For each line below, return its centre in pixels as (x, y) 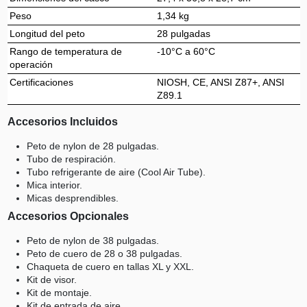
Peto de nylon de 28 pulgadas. (93, 146)
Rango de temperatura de (66, 52)
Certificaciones (41, 83)
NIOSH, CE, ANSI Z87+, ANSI (221, 83)
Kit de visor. (51, 279)
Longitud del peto (47, 34)
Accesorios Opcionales (68, 217)
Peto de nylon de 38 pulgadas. (93, 240)
